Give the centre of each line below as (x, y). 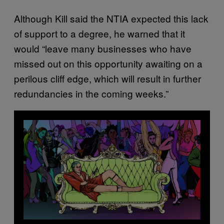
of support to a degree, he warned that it (99, 33)
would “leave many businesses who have (103, 48)
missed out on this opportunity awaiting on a (108, 63)
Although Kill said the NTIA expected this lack (111, 18)
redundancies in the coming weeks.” (91, 93)
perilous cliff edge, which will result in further (107, 78)
